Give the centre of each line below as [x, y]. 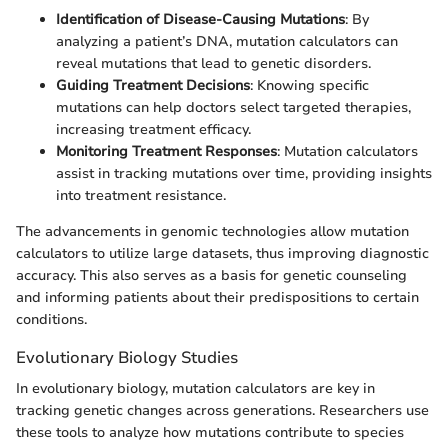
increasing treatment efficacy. [153, 129]
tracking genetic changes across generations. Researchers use [222, 411]
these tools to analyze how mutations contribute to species [210, 433]
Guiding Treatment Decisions [153, 85]
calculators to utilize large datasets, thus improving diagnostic [222, 253]
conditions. [51, 319]
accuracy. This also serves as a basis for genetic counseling [211, 275]
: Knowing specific [309, 85]
